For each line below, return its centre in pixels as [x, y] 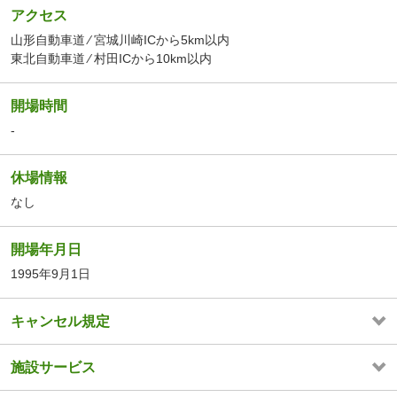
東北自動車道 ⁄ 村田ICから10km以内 [111, 59]
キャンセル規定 [60, 322]
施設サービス [53, 368]
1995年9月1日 [51, 274]
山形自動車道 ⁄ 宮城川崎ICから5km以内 [120, 40]
